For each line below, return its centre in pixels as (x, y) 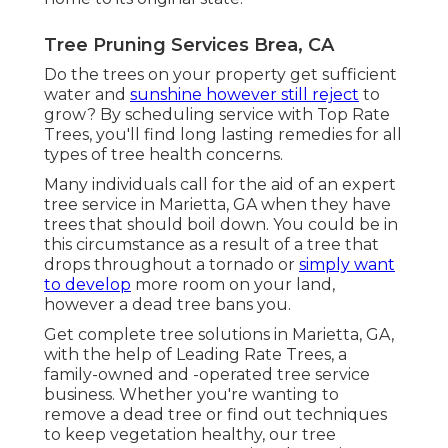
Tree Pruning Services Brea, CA (189, 44)
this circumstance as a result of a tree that (211, 244)
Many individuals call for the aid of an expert (220, 184)
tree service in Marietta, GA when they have (217, 204)
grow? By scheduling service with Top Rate (217, 114)
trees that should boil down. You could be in (221, 224)
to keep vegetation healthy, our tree (190, 434)
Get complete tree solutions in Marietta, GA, (219, 334)
